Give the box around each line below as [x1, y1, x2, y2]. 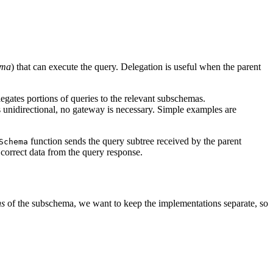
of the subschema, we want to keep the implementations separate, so [5, 198, 268, 209]
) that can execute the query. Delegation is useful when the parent [11, 61, 261, 72]
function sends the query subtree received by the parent [28, 135, 241, 146]
